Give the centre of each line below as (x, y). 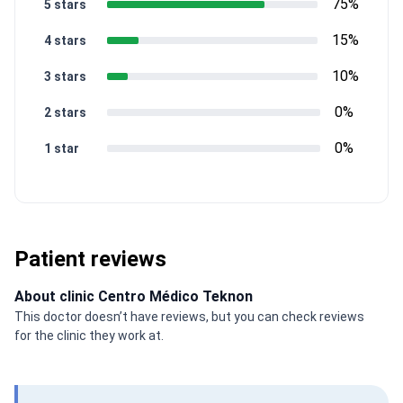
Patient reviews (90, 259)
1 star (62, 148)
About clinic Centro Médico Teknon (134, 296)
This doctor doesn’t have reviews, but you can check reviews (189, 317)
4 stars (65, 40)
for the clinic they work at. (89, 336)
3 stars (65, 76)
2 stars (65, 112)
